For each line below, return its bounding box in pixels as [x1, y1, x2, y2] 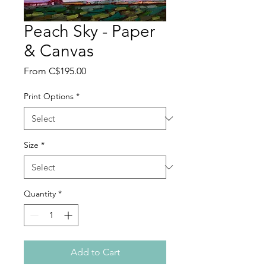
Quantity [24, 188, 56, 199]
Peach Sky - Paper [24, 21, 155, 42]
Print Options [24, 91, 74, 102]
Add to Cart [70, 246, 120, 258]
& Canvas [24, 41, 94, 61]
